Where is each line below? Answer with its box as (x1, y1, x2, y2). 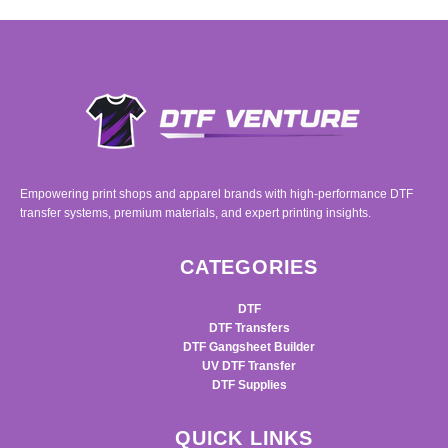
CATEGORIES (180, 256, 318, 278)
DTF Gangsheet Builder (183, 340, 315, 354)
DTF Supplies (211, 378, 287, 392)
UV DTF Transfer (202, 359, 296, 373)
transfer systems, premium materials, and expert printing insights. (20, 206, 371, 221)
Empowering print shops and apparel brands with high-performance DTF (20, 187, 413, 202)
